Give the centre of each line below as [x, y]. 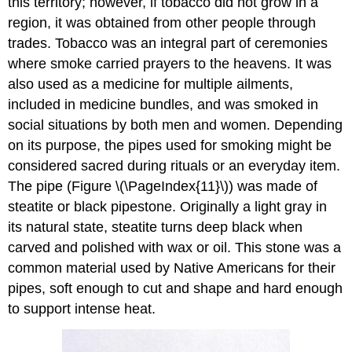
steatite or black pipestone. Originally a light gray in [168, 206]
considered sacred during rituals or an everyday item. [174, 165]
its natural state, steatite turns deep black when [156, 227]
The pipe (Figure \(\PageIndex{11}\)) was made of [163, 186]
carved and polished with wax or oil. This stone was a [175, 247]
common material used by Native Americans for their [172, 268]
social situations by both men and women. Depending [176, 125]
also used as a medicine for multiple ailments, [151, 84]
